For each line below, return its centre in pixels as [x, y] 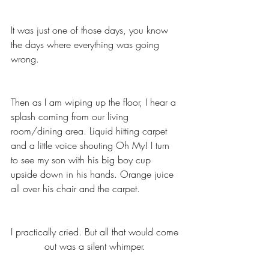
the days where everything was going [86, 45]
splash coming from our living [71, 117]
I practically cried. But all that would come [96, 232]
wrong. [26, 59]
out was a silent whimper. [96, 246]
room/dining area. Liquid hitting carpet [90, 131]
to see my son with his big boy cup [82, 160]
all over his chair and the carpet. [77, 189]
